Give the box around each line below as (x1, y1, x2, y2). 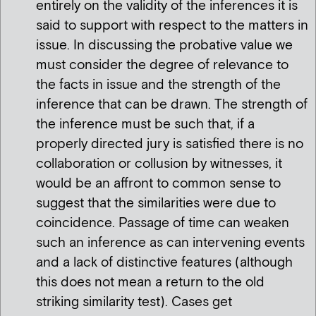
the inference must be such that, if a (36, 115, 255, 133)
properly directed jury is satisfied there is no (36, 135, 303, 153)
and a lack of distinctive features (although (36, 253, 293, 272)
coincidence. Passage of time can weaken (36, 214, 289, 232)
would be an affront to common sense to (36, 174, 281, 193)
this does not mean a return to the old (36, 273, 265, 291)
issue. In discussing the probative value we (36, 36, 293, 54)
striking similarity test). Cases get (36, 293, 232, 311)
